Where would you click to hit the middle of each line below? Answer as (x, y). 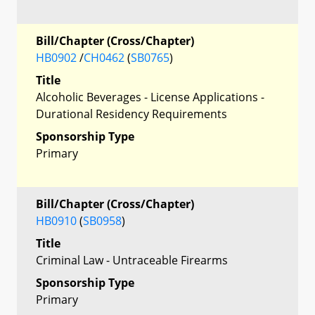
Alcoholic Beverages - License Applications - (150, 97)
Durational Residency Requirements (131, 114)
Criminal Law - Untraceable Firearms (132, 260)
